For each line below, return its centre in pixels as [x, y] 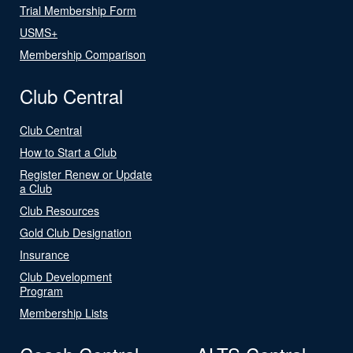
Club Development [66, 276]
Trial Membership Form [78, 10]
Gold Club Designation [76, 232]
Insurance [45, 254]
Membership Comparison [83, 54]
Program [41, 290]
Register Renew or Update [86, 174]
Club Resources [59, 210]
